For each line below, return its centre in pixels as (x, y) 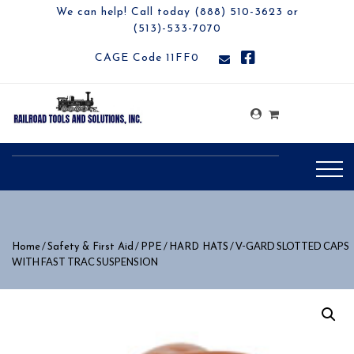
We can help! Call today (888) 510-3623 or (177, 12)
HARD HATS (199, 247)
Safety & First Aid (90, 247)
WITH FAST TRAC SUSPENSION (85, 262)
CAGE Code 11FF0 (147, 58)
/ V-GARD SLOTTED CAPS (289, 246)
